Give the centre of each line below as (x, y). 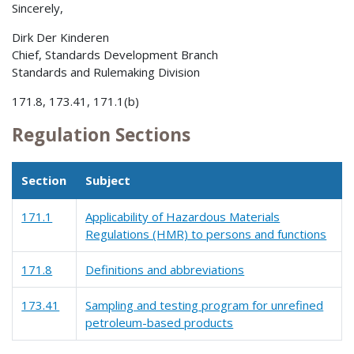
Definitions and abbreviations (165, 269)
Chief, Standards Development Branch (115, 55)
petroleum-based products (160, 322)
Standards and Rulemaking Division (106, 72)
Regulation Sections (101, 135)
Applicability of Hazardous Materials (183, 216)
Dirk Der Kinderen (60, 38)
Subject (108, 180)
